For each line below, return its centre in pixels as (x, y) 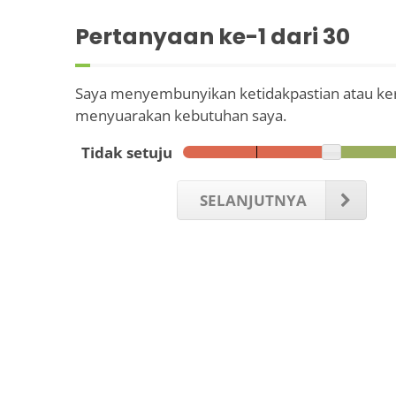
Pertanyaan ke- (167, 36)
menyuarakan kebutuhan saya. (181, 115)
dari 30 (308, 36)
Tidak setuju (126, 152)
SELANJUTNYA (253, 200)
